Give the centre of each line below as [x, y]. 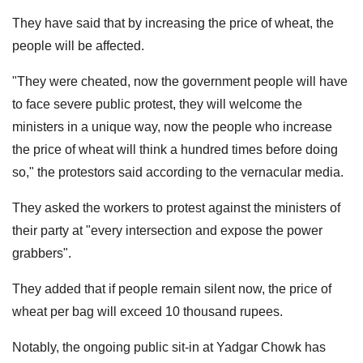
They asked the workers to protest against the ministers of [176, 207]
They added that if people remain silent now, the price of [172, 288]
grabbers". [42, 253]
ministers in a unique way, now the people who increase [172, 126]
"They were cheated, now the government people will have [180, 81]
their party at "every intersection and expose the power [167, 230]
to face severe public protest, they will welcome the [157, 104]
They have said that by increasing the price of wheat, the [173, 23]
